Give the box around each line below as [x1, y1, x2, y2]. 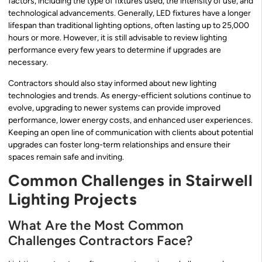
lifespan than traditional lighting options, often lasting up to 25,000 [8, 20, 249, 31]
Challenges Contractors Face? [8, 233, 193, 249]
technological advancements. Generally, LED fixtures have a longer [8, 8, 251, 19]
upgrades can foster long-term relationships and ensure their [8, 139, 230, 150]
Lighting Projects [8, 189, 137, 209]
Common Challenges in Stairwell [8, 171, 253, 191]
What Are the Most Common [8, 218, 184, 234]
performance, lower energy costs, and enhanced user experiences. [8, 115, 253, 125]
